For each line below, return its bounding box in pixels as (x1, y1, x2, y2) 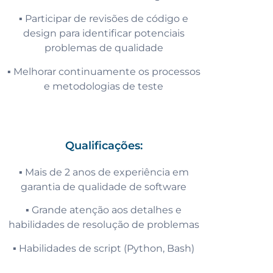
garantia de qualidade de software (21, 181, 186, 193)
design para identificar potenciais (23, 27, 185, 40)
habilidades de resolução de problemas (8, 219, 199, 231)
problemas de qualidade (44, 42, 163, 54)
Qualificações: (65, 139, 143, 153)
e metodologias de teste (44, 80, 163, 92)
